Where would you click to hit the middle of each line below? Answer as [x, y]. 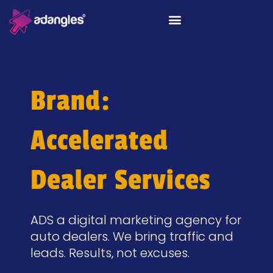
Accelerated [99, 140]
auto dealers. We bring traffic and [132, 236]
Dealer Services [120, 180]
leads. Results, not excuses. [110, 253]
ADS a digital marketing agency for [136, 220]
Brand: [70, 101]
